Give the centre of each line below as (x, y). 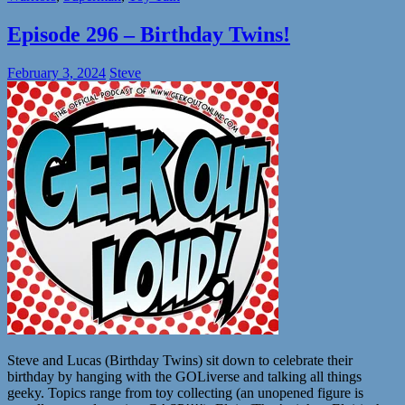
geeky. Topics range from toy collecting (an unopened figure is (185, 392)
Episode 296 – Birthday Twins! (149, 34)
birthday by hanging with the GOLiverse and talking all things (184, 376)
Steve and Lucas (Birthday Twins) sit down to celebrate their (180, 360)
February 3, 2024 (57, 72)
